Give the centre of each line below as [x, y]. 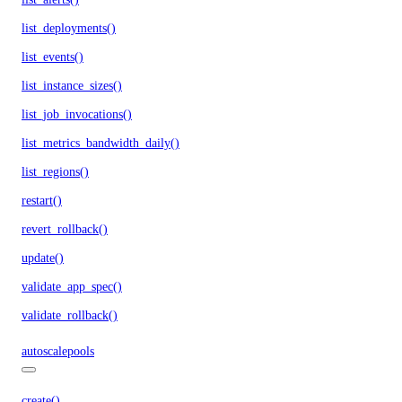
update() [43, 258]
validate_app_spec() [72, 286]
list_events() [52, 57]
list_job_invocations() [77, 114]
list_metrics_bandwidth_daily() [100, 143]
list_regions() [55, 171]
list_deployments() [69, 28]
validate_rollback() [70, 315]
